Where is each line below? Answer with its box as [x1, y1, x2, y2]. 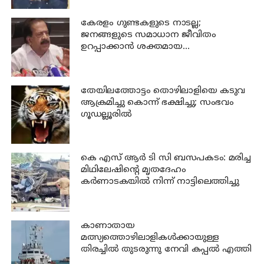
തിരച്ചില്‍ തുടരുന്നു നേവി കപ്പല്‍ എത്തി [80, 243, 252, 255]
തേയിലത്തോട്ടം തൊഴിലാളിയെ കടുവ [80, 85, 246, 97]
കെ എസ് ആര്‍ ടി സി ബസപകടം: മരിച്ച [80, 153, 251, 164]
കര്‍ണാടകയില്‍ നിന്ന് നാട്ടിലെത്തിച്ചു [80, 176, 239, 188]
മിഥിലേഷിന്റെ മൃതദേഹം [80, 164, 186, 176]
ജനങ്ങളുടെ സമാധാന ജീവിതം [80, 29, 216, 41]
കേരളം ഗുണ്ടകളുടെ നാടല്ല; [80, 18, 201, 29]
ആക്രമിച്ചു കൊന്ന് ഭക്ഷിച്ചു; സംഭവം [80, 97, 234, 108]
